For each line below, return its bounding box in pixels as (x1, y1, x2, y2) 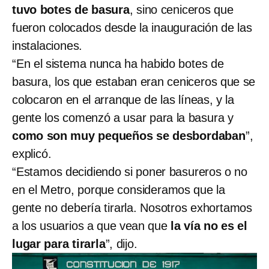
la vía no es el (167, 219, 247, 232)
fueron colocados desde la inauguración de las (12, 20, 252, 34)
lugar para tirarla (12, 237, 106, 250)
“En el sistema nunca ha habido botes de (12, 56, 224, 70)
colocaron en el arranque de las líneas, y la (12, 92, 234, 106)
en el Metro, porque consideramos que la (12, 183, 225, 196)
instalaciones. (12, 38, 83, 52)
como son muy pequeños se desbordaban (12, 128, 246, 142)
